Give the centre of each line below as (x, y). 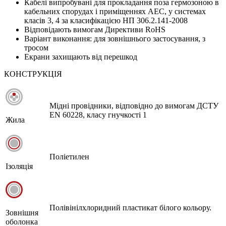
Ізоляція (19, 166)
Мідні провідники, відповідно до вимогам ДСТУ (134, 105)
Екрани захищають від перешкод (81, 56)
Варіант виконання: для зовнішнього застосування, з (115, 38)
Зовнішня (22, 212)
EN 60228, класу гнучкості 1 (98, 115)
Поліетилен (69, 156)
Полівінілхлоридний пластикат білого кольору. (130, 207)
